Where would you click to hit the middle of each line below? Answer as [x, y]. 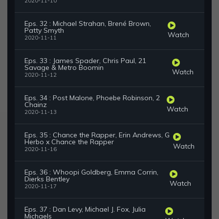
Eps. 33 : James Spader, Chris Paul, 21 [85, 61]
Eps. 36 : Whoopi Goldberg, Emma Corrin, [91, 172]
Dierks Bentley [47, 179]
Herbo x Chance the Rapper [69, 142]
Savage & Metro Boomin [64, 68]
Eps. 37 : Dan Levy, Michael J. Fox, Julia [85, 209]
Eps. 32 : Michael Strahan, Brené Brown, [88, 24]
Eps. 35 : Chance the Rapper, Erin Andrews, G [97, 135]
